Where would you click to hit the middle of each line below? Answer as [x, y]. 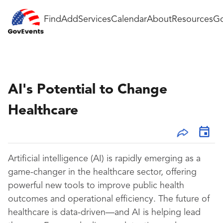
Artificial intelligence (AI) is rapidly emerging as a [104, 159]
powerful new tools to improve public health [96, 186]
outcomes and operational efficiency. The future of [109, 199]
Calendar [129, 19]
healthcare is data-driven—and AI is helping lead [104, 213]
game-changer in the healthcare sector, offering [102, 172]
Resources [192, 19]
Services [95, 19]
